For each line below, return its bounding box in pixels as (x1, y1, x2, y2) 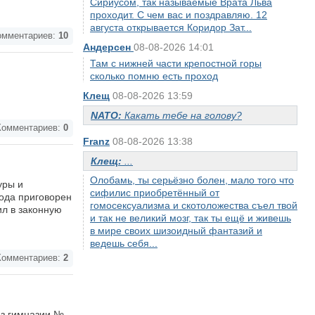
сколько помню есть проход (90, 70, 218, 82)
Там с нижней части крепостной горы (90, 58, 262, 69)
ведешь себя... (90, 238, 157, 249)
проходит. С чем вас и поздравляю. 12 (90, 9, 267, 20)
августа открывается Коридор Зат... (90, 22, 252, 33)
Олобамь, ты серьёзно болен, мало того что (90, 174, 294, 186)
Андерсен (83, 41, 134, 53)
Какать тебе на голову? (124, 110, 242, 121)
